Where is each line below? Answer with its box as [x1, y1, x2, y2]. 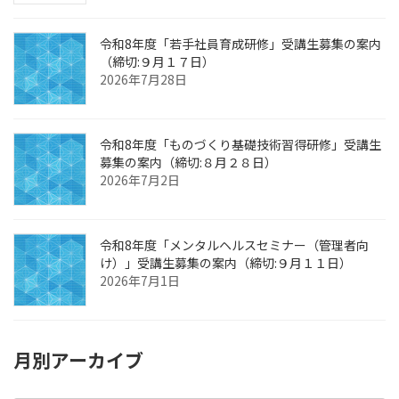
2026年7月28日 [100, 70, 187, 89]
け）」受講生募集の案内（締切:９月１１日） [100, 254, 352, 273]
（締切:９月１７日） [100, 53, 215, 71]
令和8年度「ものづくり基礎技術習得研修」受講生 [100, 135, 381, 154]
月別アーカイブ [13, 346, 143, 374]
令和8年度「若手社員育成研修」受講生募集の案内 [100, 35, 381, 53]
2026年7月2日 [100, 171, 180, 190]
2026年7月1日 [100, 272, 180, 290]
